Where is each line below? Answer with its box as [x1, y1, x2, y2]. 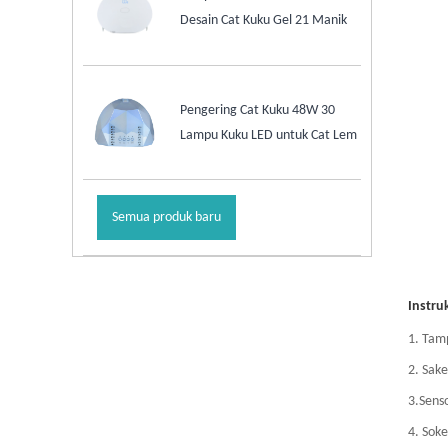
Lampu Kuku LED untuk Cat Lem [180, 127, 358, 143]
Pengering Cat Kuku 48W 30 [180, 102, 336, 118]
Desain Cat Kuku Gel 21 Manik [180, 13, 348, 29]
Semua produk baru [111, 210, 221, 226]
